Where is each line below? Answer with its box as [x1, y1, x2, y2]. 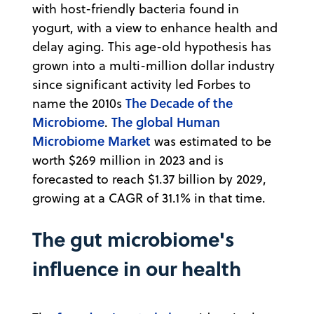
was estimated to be [151, 132, 271, 150]
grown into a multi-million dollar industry [32, 56, 275, 74]
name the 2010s [32, 94, 125, 112]
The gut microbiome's [32, 224, 234, 253]
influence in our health [32, 253, 241, 282]
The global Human [111, 112, 220, 131]
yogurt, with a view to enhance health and [32, 18, 278, 36]
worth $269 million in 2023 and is [32, 151, 224, 169]
